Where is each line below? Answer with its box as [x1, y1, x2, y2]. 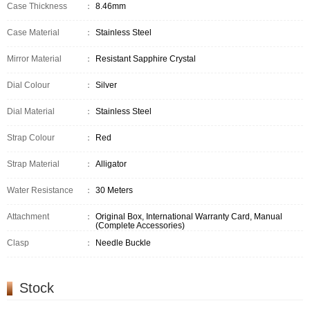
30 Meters [95, 185, 134, 196]
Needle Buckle [95, 238, 152, 248]
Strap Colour [7, 133, 55, 143]
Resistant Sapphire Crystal [95, 54, 197, 64]
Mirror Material [7, 54, 62, 64]
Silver [95, 80, 118, 91]
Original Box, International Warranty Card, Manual [95, 212, 283, 222]
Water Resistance [7, 185, 73, 196]
